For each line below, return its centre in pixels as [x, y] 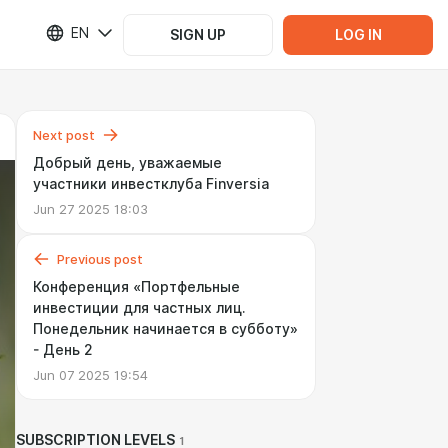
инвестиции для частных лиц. [139, 308]
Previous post [100, 259]
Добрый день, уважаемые [127, 163]
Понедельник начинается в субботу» [165, 329]
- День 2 [63, 350]
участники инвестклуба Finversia [151, 184]
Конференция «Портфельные [136, 287]
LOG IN [358, 34]
